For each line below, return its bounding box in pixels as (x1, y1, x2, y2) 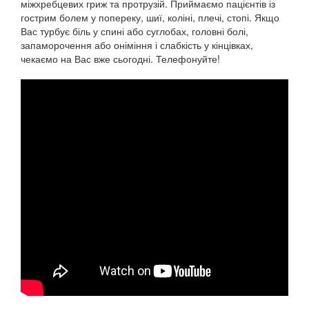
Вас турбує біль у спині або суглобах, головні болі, (21, 23, 248, 38)
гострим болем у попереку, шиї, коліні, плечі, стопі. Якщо (21, 10, 279, 24)
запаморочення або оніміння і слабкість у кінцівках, (21, 37, 253, 52)
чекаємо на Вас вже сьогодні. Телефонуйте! (21, 51, 220, 66)
